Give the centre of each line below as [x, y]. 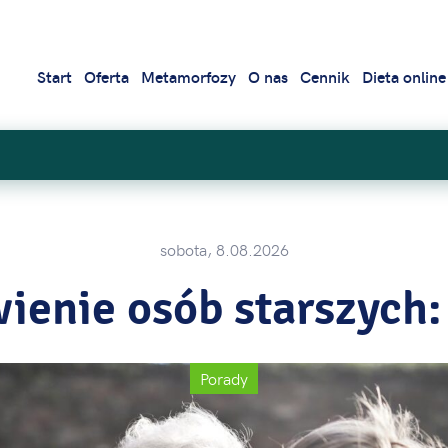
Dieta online [404, 76]
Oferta [106, 76]
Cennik [325, 76]
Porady [224, 378]
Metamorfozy [188, 76]
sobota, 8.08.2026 [224, 249]
